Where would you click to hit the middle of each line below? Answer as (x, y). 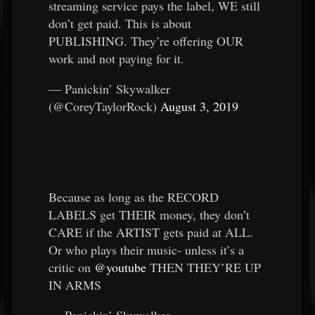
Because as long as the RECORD (134, 197)
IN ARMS (75, 285)
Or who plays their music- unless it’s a (146, 250)
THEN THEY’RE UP (204, 267)
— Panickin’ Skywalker (109, 89)
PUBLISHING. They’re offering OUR (146, 41)
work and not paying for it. (116, 58)
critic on (71, 267)
